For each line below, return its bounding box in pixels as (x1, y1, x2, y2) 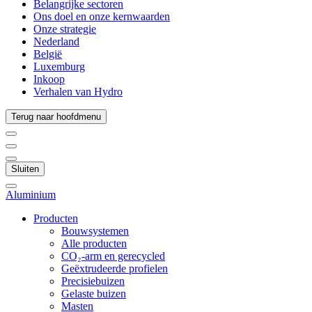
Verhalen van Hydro (33, 86, 123, 97)
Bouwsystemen (61, 225, 129, 237)
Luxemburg (33, 61, 85, 72)
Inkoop (33, 73, 65, 85)
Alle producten (61, 237, 127, 249)
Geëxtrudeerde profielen (61, 263, 168, 274)
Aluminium (6, 189, 56, 201)
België (33, 48, 62, 60)
